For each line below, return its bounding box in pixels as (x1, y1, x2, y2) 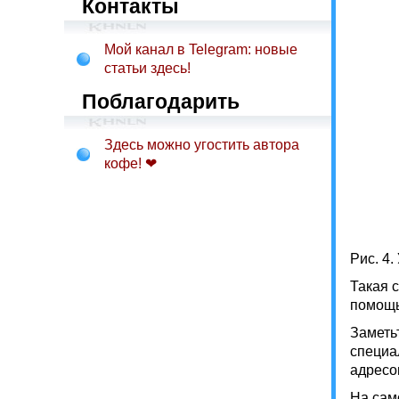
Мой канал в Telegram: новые (104, 42, 297, 57)
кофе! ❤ (104, 156, 157, 171)
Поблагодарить (82, 90, 240, 113)
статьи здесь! (104, 61, 191, 76)
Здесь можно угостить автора (104, 137, 299, 152)
